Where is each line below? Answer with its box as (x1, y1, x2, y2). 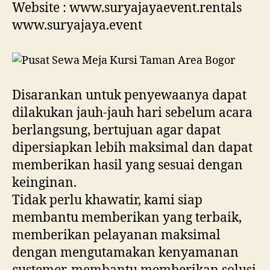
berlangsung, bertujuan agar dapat (12, 122, 221, 139)
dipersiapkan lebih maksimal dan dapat (12, 139, 253, 156)
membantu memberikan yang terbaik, (12, 209, 242, 226)
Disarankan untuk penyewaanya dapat (12, 87, 246, 104)
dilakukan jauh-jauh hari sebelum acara (12, 104, 253, 121)
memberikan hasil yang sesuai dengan (12, 157, 243, 174)
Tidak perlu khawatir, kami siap (12, 192, 202, 209)
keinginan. (12, 174, 77, 191)
